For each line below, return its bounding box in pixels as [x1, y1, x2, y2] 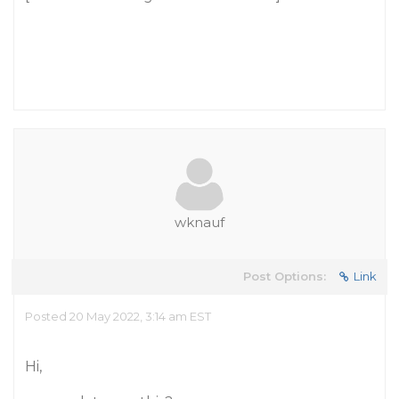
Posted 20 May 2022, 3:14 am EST [25, 309, 211, 323]
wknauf [175, 214, 224, 231]
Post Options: [243, 269, 326, 283]
